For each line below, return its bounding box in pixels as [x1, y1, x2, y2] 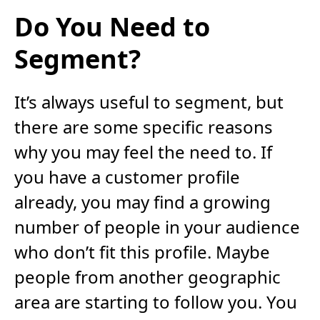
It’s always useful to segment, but [14, 90, 284, 114]
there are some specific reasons [14, 115, 273, 139]
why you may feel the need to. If [14, 140, 272, 164]
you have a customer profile [14, 165, 240, 189]
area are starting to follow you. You [14, 290, 297, 314]
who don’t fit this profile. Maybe [14, 240, 270, 264]
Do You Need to [14, 9, 210, 45]
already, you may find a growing [14, 190, 271, 214]
